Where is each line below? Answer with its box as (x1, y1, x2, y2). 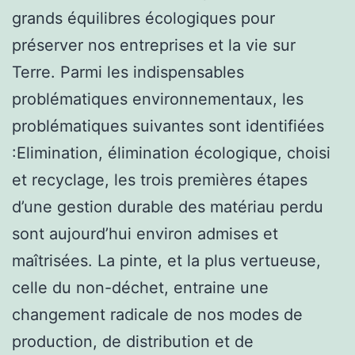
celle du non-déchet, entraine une (12, 277, 269, 297)
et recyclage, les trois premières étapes (12, 170, 307, 189)
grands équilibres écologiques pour (12, 8, 275, 28)
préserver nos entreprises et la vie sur (12, 35, 296, 55)
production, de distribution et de (12, 331, 254, 351)
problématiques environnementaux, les (12, 89, 303, 109)
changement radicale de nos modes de (12, 304, 303, 324)
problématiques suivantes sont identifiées (12, 116, 324, 136)
